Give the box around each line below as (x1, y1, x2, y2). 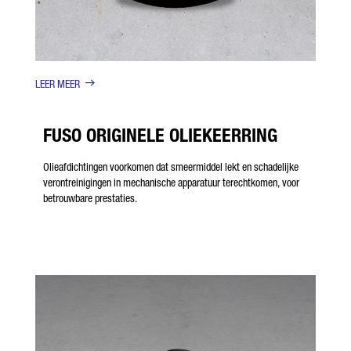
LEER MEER (35, 78, 80, 90)
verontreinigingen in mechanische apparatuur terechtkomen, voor (43, 176, 299, 189)
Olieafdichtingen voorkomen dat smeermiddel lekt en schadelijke (43, 161, 299, 173)
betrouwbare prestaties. (43, 192, 137, 204)
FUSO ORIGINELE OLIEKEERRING (43, 124, 277, 147)
